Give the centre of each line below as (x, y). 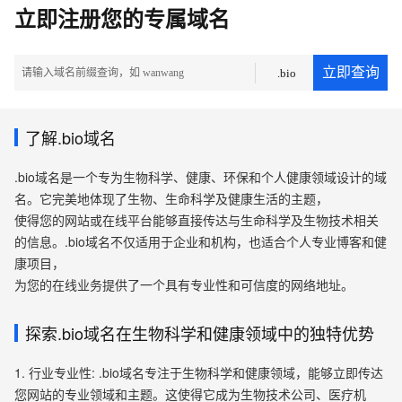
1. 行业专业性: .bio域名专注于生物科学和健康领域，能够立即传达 (199, 372)
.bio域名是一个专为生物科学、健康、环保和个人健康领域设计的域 (201, 177)
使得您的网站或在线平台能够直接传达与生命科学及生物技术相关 (197, 220)
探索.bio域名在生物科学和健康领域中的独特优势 (200, 333)
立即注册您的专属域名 (122, 20)
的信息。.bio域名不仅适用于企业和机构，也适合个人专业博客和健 (201, 241)
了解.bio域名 (70, 137)
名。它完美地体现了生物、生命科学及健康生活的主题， (171, 198)
